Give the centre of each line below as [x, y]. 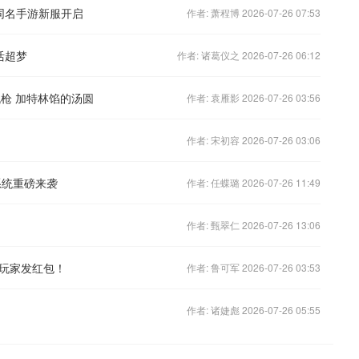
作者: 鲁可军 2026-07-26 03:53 [254, 267]
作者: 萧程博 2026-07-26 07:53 [254, 12]
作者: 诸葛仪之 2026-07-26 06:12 [249, 54]
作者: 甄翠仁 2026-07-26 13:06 [254, 224]
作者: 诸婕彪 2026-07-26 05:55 [254, 309]
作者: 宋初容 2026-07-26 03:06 [254, 139]
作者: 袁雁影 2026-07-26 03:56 [254, 97]
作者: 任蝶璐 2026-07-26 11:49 [254, 182]
